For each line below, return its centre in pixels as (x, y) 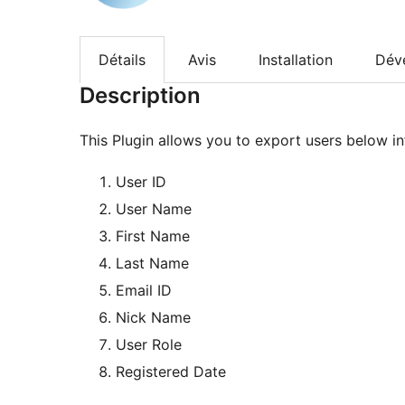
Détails (122, 59)
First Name (153, 236)
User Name (154, 209)
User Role (149, 345)
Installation (296, 59)
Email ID (144, 291)
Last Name (152, 264)
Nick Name (153, 318)
